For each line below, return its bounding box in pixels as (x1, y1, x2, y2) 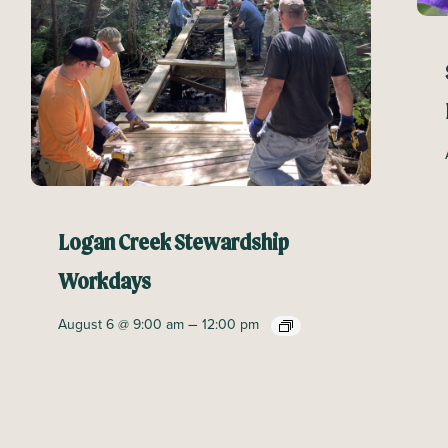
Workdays (57, 271, 151, 296)
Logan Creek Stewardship (57, 232, 289, 257)
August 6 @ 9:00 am (57, 314, 184, 335)
